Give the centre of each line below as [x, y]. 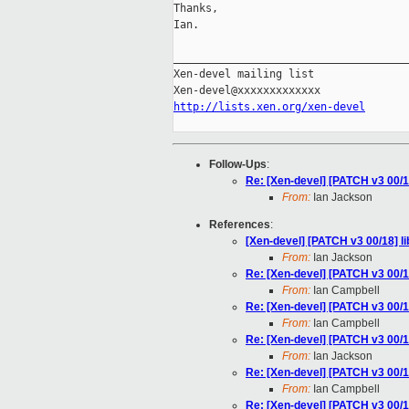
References [240, 225]
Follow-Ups [238, 165]
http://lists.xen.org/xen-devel [269, 107]
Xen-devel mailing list [244, 74]
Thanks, [196, 9]
